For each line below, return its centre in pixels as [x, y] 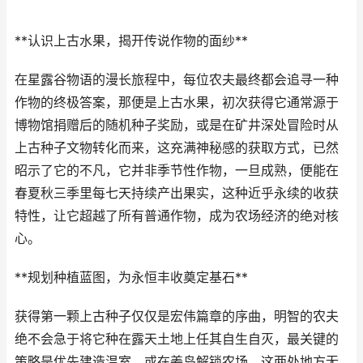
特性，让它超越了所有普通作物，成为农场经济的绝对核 [177, 216]
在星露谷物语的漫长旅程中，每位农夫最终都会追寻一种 [177, 80]
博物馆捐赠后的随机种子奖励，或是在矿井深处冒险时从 [177, 125]
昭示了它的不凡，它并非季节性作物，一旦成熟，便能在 [177, 171]
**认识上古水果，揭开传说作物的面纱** [131, 41]
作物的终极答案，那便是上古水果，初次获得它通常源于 [177, 102]
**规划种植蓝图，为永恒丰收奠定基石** [131, 278]
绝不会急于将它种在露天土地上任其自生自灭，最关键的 [177, 339]
